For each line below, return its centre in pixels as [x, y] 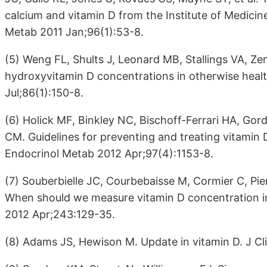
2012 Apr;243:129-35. [60, 215]
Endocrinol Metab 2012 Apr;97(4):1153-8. [109, 154]
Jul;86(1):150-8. [44, 93]
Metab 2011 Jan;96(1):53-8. [74, 32]
